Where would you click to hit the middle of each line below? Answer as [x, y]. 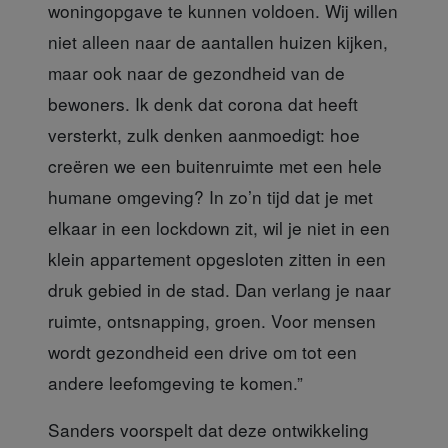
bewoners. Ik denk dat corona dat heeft [203, 103]
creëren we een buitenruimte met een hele [215, 165]
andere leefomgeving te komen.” [175, 382]
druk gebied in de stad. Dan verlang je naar [219, 289]
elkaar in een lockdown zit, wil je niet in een [219, 227]
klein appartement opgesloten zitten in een [217, 258]
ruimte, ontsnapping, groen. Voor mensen [212, 320]
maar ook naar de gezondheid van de [196, 72]
